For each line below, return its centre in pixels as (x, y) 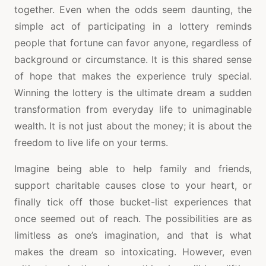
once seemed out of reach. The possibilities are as (133, 219)
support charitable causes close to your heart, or (133, 186)
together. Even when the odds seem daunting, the (133, 10)
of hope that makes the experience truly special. (133, 76)
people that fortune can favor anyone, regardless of (133, 43)
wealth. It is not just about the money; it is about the (133, 126)
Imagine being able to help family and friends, (133, 169)
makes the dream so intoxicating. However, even (133, 252)
